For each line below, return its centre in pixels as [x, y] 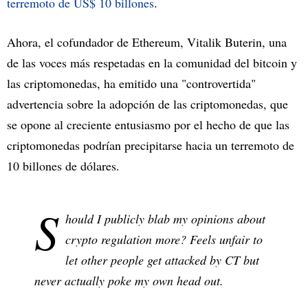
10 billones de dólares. [63, 166]
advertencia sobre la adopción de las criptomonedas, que [147, 104]
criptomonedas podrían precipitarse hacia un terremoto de [151, 145]
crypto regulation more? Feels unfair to [164, 240]
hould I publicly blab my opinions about [165, 219]
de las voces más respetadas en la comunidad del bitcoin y [152, 63]
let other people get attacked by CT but [162, 260]
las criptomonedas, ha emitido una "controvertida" [131, 84]
